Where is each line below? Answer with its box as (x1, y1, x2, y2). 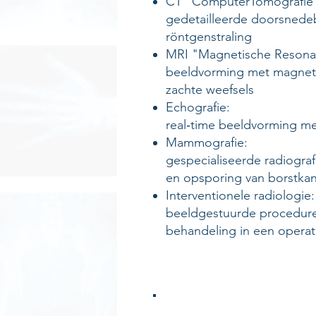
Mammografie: (166, 135, 248, 150)
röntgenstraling (166, 29, 252, 44)
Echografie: (166, 99, 230, 115)
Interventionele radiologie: (166, 188, 315, 203)
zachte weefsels (166, 82, 254, 97)
